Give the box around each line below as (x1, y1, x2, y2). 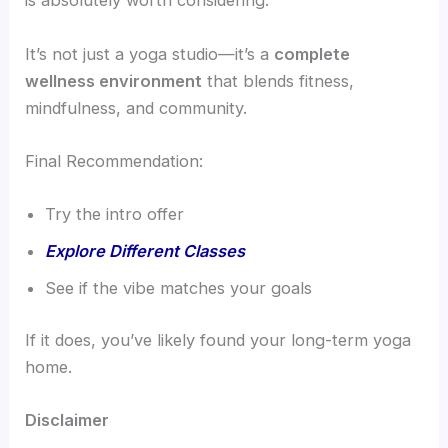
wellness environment (25, 70, 203, 91)
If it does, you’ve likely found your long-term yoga (25, 329, 412, 350)
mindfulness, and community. (25, 97, 248, 118)
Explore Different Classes (45, 241, 246, 262)
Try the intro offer (45, 204, 185, 225)
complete (274, 43, 351, 64)
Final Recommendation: (25, 150, 204, 171)
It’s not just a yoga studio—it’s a (25, 43, 275, 64)
